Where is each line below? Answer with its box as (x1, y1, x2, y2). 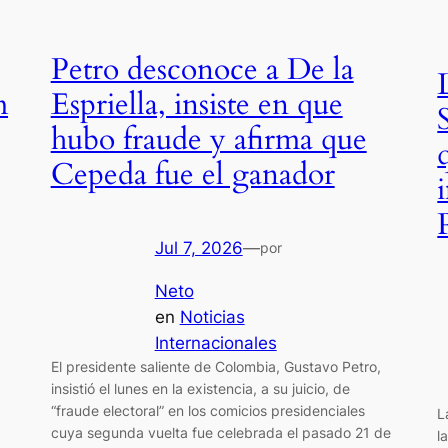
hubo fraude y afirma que (50, 120, 367, 161)
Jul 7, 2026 (154, 237, 243, 258)
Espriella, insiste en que (50, 85, 343, 126)
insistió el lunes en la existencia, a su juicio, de (50, 379, 350, 397)
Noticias (179, 306, 245, 327)
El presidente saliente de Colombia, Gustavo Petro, (50, 357, 381, 375)
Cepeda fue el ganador (50, 155, 335, 196)
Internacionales (154, 332, 277, 353)
